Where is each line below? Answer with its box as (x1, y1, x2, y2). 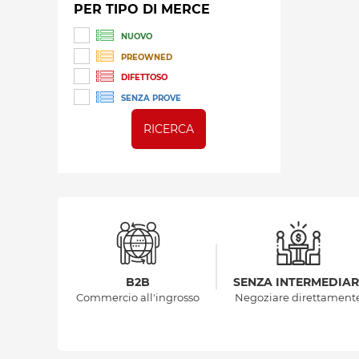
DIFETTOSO (121, 72, 167, 83)
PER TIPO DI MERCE (74, 2, 210, 17)
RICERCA (143, 122, 195, 137)
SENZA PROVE (121, 93, 181, 104)
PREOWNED (121, 51, 172, 63)
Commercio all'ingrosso (76, 291, 200, 305)
